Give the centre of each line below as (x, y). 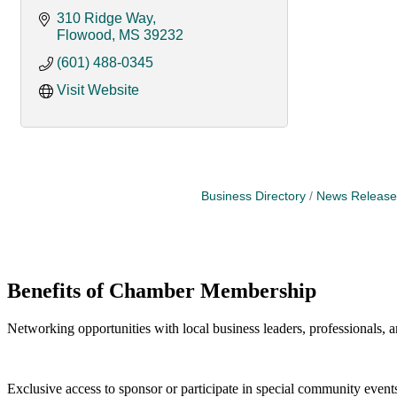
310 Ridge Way (105, 18)
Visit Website (98, 90)
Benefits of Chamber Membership (162, 291)
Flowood (84, 35)
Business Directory (253, 196)
